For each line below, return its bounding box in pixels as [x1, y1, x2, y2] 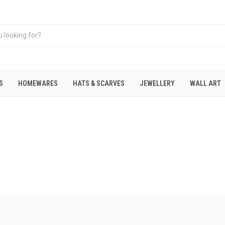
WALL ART [190, 79, 221, 87]
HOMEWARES [18, 79, 58, 87]
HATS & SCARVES [73, 79, 125, 87]
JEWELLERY [140, 79, 175, 87]
